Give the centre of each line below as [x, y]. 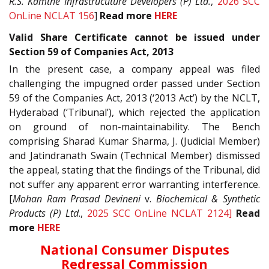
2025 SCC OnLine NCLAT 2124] [159, 213]
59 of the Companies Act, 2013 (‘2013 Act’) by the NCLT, [134, 98]
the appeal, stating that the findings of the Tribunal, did [134, 170]
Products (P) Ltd [44, 213]
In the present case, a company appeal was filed [134, 69]
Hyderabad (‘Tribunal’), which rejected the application [134, 113]
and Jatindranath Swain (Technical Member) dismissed [134, 156]
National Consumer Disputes [134, 249]
